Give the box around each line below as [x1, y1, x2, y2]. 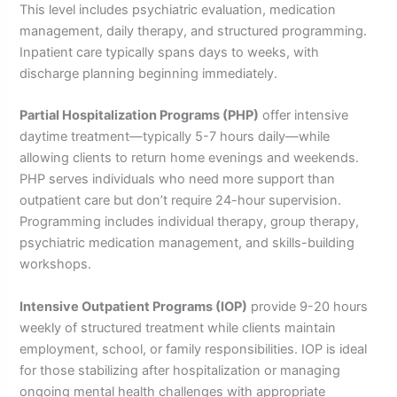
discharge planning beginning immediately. [19, 66, 278, 82]
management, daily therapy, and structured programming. [19, 23, 368, 40]
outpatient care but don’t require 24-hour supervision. [19, 192, 342, 209]
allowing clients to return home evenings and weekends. [19, 150, 360, 167]
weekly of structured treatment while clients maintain [19, 319, 337, 336]
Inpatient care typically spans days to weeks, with [19, 44, 320, 61]
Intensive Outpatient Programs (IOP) [19, 298, 248, 315]
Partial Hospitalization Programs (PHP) [19, 107, 260, 124]
